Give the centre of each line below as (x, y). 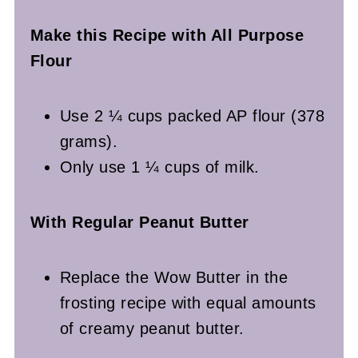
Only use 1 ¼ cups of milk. (159, 167)
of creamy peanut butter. (152, 328)
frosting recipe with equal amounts (188, 302)
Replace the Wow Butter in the (174, 277)
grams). (89, 141)
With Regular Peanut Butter (139, 222)
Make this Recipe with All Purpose (167, 35)
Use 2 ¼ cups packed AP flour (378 (192, 115)
